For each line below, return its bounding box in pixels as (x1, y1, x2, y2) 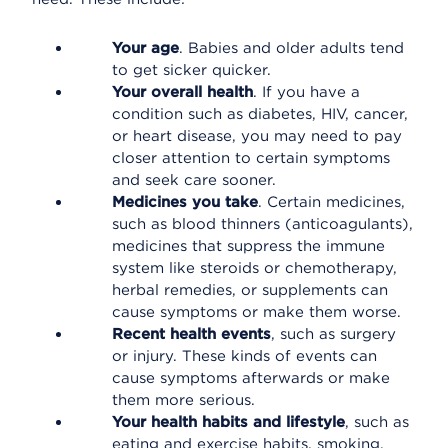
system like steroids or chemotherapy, (112, 259, 397, 277)
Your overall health (112, 83, 253, 101)
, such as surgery (271, 325, 396, 343)
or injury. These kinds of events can (112, 347, 377, 365)
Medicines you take (112, 193, 258, 211)
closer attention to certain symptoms (112, 149, 390, 167)
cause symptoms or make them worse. (112, 303, 401, 321)
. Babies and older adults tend (179, 39, 404, 57)
